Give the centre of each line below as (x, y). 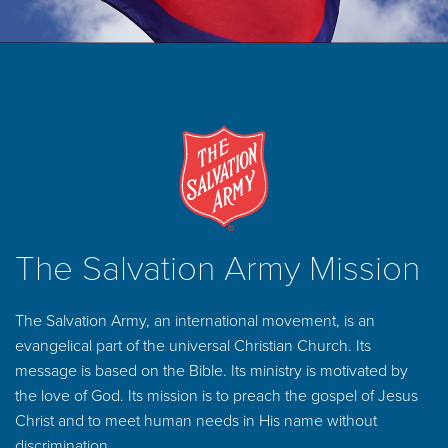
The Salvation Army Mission (217, 268)
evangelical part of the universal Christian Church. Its (193, 346)
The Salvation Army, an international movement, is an (195, 321)
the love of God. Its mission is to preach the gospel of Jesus (216, 396)
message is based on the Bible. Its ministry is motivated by (211, 371)
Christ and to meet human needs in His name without (196, 421)
